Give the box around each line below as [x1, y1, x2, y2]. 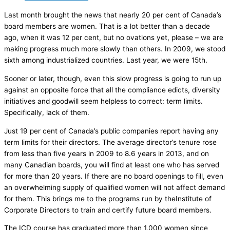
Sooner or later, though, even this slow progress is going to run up [4, 74, 221, 83]
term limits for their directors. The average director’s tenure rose [4, 138, 217, 146]
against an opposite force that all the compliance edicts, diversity [4, 85, 220, 94]
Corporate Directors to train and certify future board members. [4, 205, 212, 214]
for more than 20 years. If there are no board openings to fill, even [4, 171, 223, 180]
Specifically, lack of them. [4, 108, 89, 117]
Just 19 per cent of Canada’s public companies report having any [4, 126, 219, 135]
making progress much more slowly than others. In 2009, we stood [4, 45, 225, 53]
